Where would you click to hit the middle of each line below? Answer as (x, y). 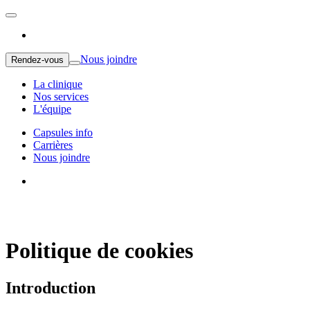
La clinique (58, 84)
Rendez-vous (37, 60)
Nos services (61, 97)
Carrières (53, 145)
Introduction (51, 288)
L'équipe (52, 109)
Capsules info (63, 133)
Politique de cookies (99, 251)
